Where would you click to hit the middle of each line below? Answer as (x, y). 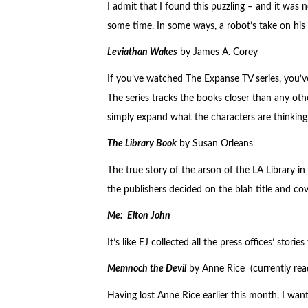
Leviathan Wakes (142, 53)
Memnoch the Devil (146, 269)
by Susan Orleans (214, 144)
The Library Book (142, 144)
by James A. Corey (217, 53)
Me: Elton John (139, 216)
